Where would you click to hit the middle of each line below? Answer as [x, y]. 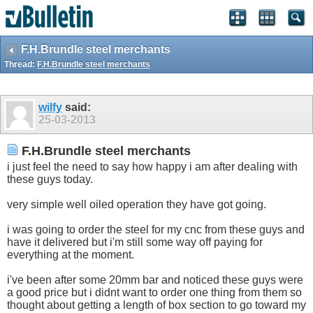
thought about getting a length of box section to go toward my [156, 305]
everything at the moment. [71, 255]
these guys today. [50, 180]
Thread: [21, 64]
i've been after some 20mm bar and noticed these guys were [155, 280]
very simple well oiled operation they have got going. [137, 205]
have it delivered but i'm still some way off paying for [135, 242]
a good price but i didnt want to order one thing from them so [154, 293]
